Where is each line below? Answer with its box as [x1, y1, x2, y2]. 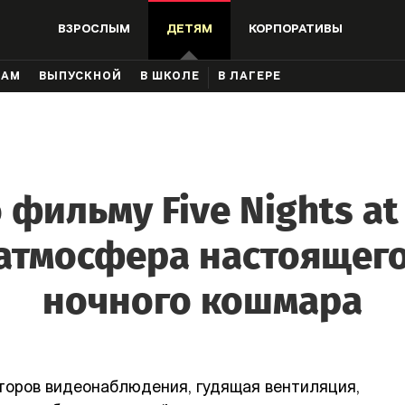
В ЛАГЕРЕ [218, 71, 281, 82]
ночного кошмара [42, 278, 363, 324]
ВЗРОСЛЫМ [57, 24, 130, 35]
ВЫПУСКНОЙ [39, 71, 122, 82]
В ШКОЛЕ [140, 71, 200, 82]
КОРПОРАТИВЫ [248, 24, 343, 35]
